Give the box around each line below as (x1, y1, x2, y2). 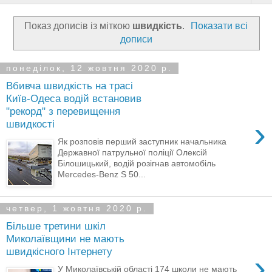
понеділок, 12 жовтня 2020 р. (6, 63, 172, 73)
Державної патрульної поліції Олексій (58, 147, 208, 157)
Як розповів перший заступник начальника (58, 136, 227, 146)
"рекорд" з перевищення (6, 105, 120, 118)
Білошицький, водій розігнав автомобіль (58, 158, 216, 168)
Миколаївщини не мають (6, 233, 124, 245)
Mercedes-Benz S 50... (58, 169, 146, 179)
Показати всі (191, 20, 248, 31)
